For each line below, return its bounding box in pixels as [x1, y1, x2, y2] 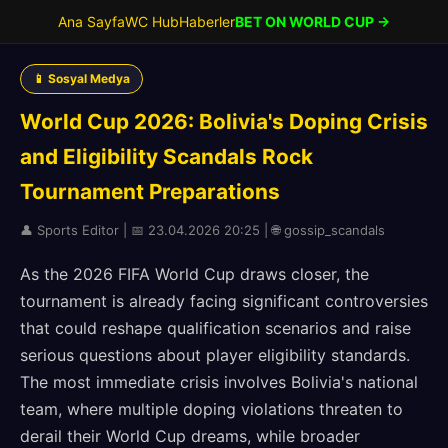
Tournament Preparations [20, 179, 280, 204]
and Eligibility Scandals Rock [20, 144, 313, 169]
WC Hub [125, 13, 179, 30]
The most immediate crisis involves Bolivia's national [20, 372, 418, 392]
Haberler [179, 13, 235, 30]
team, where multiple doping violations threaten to [20, 399, 403, 419]
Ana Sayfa [58, 13, 125, 30]
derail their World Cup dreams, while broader [20, 426, 360, 446]
